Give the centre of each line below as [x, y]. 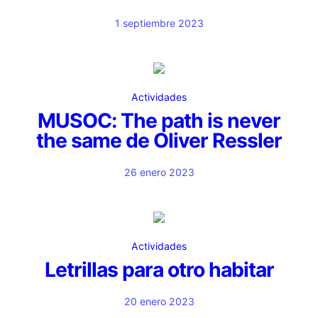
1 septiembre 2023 [159, 23]
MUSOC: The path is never [159, 121]
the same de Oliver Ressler [159, 141]
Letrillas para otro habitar [159, 270]
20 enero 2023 [159, 301]
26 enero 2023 [159, 172]
